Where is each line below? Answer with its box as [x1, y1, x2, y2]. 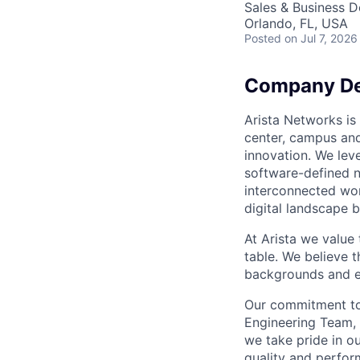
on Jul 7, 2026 [284, 31, 358, 45]
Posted [244, 31, 281, 45]
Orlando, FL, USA [244, 15, 348, 31]
